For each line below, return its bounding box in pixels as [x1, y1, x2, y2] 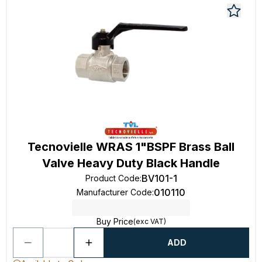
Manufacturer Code [77, 187, 152, 197]
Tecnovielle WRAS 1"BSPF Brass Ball [27, 140, 235, 154]
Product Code [85, 173, 140, 183]
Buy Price [96, 216, 133, 226]
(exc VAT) [133, 217, 166, 226]
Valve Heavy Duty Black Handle [42, 156, 220, 170]
